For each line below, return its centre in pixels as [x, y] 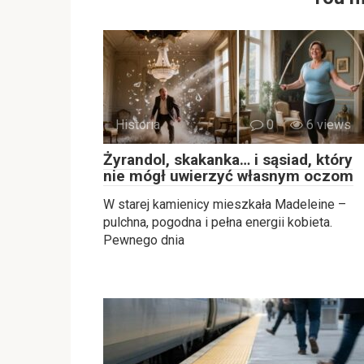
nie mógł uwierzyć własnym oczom [228, 175]
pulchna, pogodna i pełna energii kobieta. [218, 222]
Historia [138, 124]
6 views [327, 124]
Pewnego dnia [144, 240]
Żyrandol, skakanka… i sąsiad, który [228, 159]
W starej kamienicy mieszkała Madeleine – [225, 204]
